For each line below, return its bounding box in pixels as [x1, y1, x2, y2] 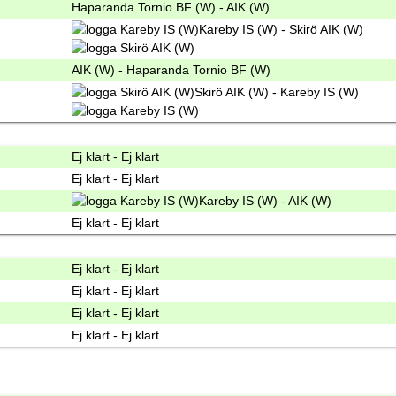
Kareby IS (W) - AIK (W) [199, 194, 331, 209]
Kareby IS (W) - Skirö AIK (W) [199, 22, 363, 37]
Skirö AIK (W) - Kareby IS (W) [194, 85, 359, 100]
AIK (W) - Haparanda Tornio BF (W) [72, 63, 270, 78]
